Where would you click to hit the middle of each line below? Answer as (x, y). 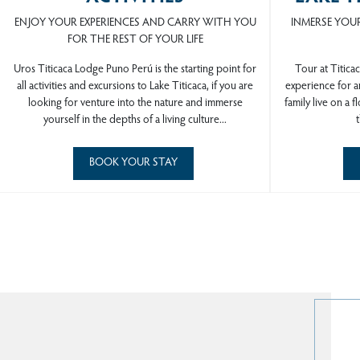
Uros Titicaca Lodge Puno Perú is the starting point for (135, 70)
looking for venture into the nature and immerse (135, 104)
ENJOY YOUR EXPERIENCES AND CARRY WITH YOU (135, 24)
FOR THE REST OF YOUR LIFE (135, 41)
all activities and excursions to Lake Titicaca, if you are (135, 87)
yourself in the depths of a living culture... (135, 121)
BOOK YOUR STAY (133, 164)
